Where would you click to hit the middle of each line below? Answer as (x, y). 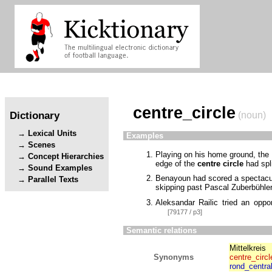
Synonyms (174, 257)
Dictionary (35, 115)
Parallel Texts (53, 180)
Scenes (42, 145)
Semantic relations (161, 230)
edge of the (176, 164)
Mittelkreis (248, 248)
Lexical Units (53, 134)
